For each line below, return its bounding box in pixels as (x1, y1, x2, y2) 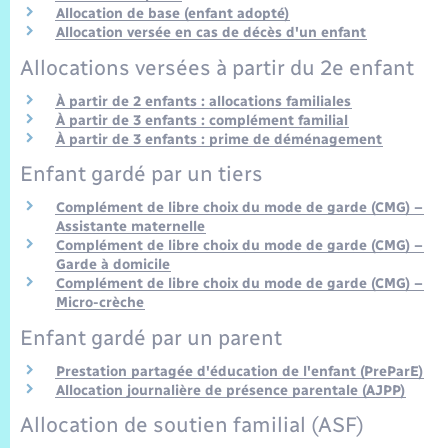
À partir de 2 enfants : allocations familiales (56, 92, 351, 110)
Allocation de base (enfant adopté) (56, 5, 289, 23)
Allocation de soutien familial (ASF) (20, 412, 364, 438)
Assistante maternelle (56, 218, 205, 236)
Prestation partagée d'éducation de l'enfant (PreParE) (56, 362, 423, 380)
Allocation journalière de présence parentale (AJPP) (56, 381, 405, 399)
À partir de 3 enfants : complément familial (56, 111, 348, 129)
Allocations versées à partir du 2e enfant (20, 54, 414, 80)
